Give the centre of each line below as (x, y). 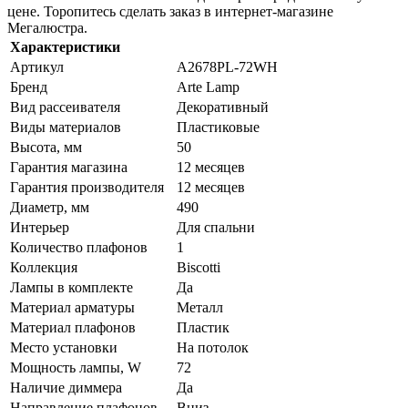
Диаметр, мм (50, 207)
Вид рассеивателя (65, 107)
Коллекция (44, 267)
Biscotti (199, 267)
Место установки (64, 347)
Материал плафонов (73, 327)
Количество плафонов (79, 247)
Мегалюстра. (47, 27)
